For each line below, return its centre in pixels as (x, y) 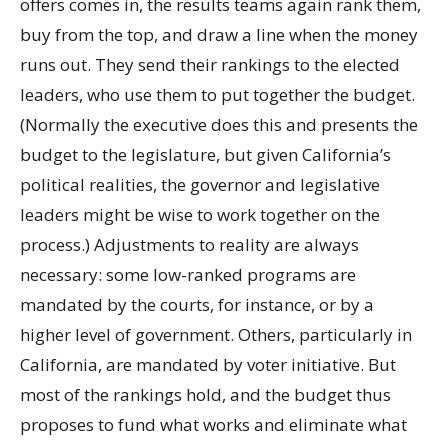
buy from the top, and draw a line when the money (219, 35)
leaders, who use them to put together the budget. (217, 95)
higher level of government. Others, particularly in (216, 335)
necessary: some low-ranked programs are (188, 275)
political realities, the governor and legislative (200, 185)
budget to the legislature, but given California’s (205, 155)
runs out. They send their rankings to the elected (210, 65)
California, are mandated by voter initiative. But (208, 365)
